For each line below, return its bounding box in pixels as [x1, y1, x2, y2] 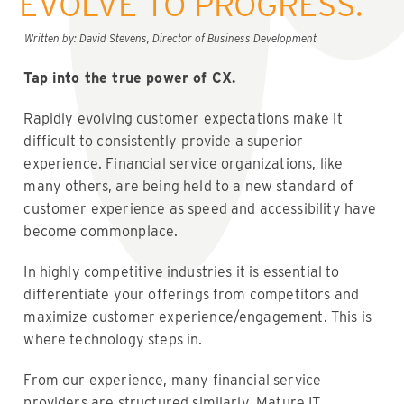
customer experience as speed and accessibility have [23, 199, 377, 217]
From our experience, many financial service [23, 371, 322, 389]
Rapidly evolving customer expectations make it [23, 109, 343, 127]
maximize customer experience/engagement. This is [23, 308, 372, 326]
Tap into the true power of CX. [23, 69, 236, 87]
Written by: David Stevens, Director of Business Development [19, 31, 317, 45]
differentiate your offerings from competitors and [23, 285, 360, 303]
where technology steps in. [23, 330, 203, 348]
